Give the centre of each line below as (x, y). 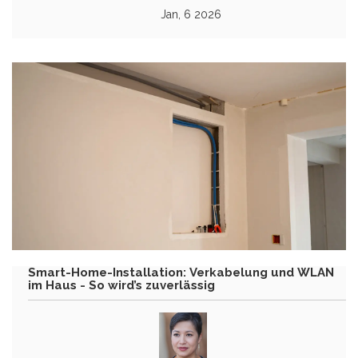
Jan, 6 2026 (191, 15)
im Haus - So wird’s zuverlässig (121, 286)
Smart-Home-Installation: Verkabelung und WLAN (181, 273)
